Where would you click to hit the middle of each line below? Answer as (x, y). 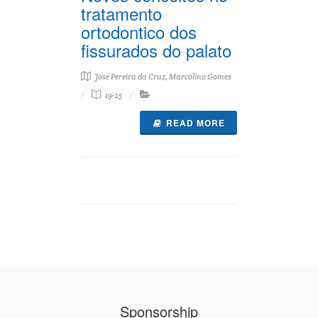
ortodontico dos (139, 32)
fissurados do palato (156, 50)
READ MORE (196, 123)
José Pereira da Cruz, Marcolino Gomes (162, 77)
